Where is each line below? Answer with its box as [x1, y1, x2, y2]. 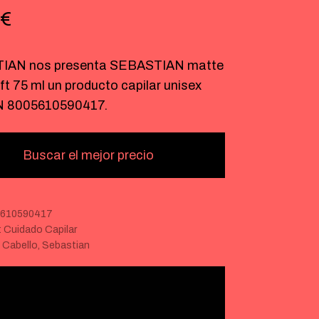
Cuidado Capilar [3, 224, 77, 235]
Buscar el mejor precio [22, 148, 154, 162]
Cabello [1, 240, 38, 251]
